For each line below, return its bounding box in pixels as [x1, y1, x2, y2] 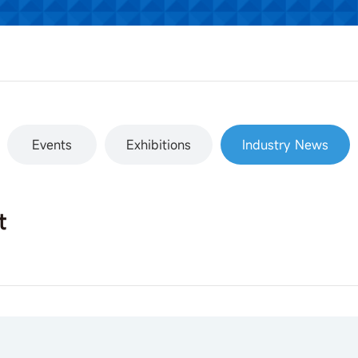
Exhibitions [126, 135, 192, 153]
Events [32, 135, 73, 153]
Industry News [242, 135, 329, 153]
